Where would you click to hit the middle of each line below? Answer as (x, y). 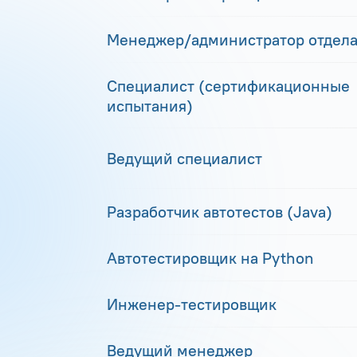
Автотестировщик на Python (210, 257)
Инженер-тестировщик (192, 304)
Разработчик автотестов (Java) (220, 211)
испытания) (150, 105)
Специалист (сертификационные (228, 85)
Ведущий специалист (184, 158)
